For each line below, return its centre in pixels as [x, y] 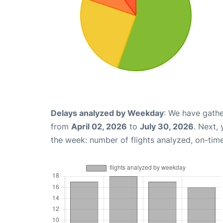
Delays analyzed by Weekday [107, 113]
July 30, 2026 [167, 127]
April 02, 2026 [99, 127]
